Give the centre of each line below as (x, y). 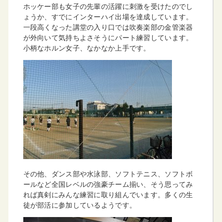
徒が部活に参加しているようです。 (80, 205)
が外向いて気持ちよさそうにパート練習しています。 (108, 37)
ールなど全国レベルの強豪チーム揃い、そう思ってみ (108, 184)
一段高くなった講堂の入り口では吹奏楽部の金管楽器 (108, 27)
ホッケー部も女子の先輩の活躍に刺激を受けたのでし (108, 6)
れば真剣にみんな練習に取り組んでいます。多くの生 (108, 194)
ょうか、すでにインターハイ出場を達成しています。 (108, 16)
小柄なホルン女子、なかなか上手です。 (87, 48)
